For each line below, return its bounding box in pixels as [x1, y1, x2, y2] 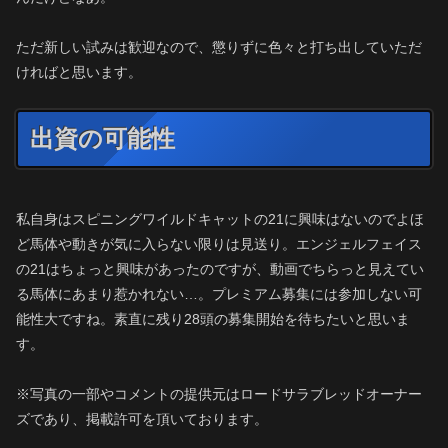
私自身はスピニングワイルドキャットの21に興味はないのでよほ [16, 210, 424, 227]
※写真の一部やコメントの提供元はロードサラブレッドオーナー [16, 386, 422, 403]
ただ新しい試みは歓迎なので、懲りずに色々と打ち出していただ [16, 38, 422, 55]
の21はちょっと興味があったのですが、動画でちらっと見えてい [16, 260, 424, 277]
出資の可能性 [30, 124, 175, 152]
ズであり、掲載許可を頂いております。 [16, 411, 268, 428]
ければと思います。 [16, 63, 142, 80]
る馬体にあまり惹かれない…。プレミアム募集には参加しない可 [16, 285, 422, 302]
